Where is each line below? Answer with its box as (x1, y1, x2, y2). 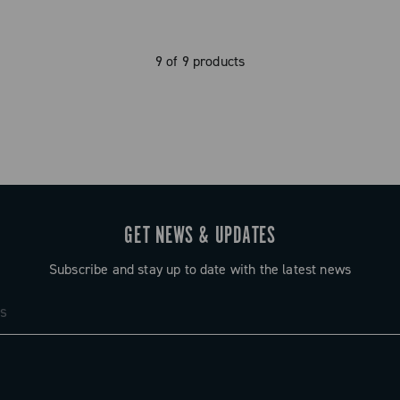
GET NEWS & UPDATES (124, 221, 276, 251)
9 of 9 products (154, 51, 246, 71)
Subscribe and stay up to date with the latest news (49, 260, 351, 279)
